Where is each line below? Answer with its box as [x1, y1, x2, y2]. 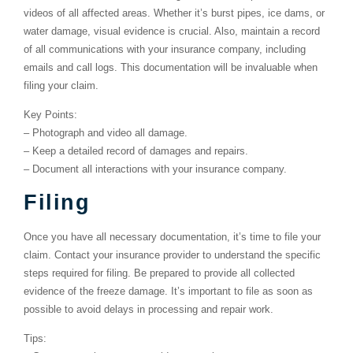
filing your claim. [24, 79, 98, 91]
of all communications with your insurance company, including [24, 43, 306, 55]
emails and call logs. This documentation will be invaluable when [24, 61, 318, 73]
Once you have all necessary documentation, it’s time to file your [24, 230, 321, 243]
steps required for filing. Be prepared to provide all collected [24, 266, 295, 279]
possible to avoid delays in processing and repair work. [24, 303, 273, 315]
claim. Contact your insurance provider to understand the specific [24, 248, 321, 261]
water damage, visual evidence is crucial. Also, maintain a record [24, 24, 320, 37]
